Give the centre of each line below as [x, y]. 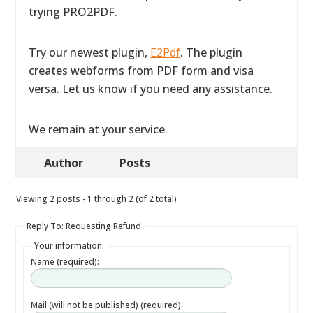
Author [64, 163]
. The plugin [212, 52]
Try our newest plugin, [90, 52]
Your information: [70, 246]
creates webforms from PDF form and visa [141, 71]
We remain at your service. [99, 129]
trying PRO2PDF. [73, 12]
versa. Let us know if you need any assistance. [151, 89]
